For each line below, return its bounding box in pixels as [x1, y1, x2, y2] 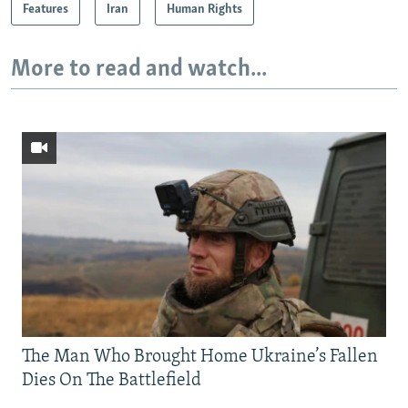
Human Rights [167, 2, 242, 16]
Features [23, 2, 68, 16]
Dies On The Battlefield [22, 372, 201, 391]
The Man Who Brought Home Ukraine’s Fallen [22, 348, 378, 367]
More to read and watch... [11, 56, 267, 82]
